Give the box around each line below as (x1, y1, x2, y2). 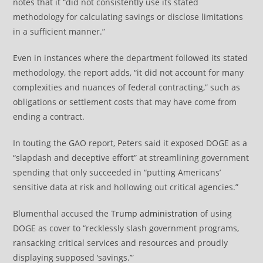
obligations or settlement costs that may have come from (13, 96, 237, 108)
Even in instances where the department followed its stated (13, 52, 248, 64)
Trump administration (111, 208, 198, 220)
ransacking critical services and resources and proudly (13, 237, 228, 249)
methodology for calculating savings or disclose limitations (13, 11, 244, 23)
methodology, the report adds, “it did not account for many (13, 67, 244, 79)
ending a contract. (13, 111, 85, 123)
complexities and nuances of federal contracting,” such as (13, 82, 241, 93)
